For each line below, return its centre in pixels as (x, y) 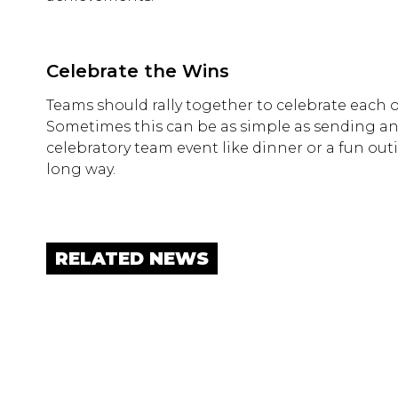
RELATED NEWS (132, 259)
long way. (81, 169)
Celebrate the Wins (138, 71)
